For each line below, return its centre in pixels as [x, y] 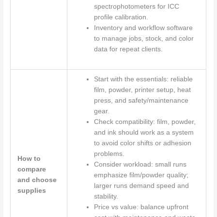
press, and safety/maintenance [141, 101]
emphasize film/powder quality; [141, 175]
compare [31, 170]
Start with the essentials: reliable [143, 79]
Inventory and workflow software [143, 28]
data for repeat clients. [128, 49]
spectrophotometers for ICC [136, 7]
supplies [31, 191]
